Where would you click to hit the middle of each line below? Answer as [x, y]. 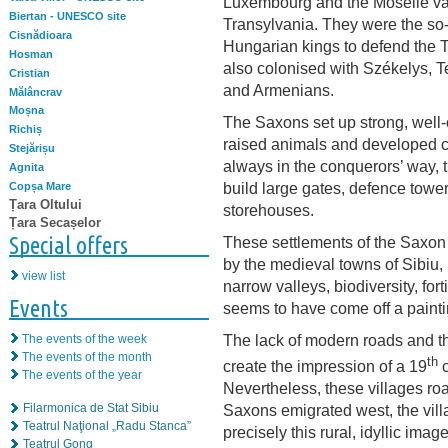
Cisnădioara [40, 35]
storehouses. [268, 210]
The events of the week [84, 339]
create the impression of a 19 [325, 366]
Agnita [26, 166]
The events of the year [82, 375]
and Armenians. [278, 90]
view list [43, 276]
